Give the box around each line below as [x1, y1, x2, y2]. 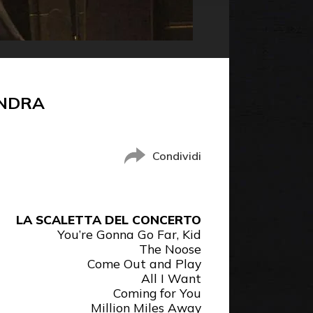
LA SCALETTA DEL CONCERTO [16, 212, 201, 228]
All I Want [141, 270, 201, 286]
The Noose [139, 241, 201, 257]
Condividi [152, 149, 201, 163]
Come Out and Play [87, 256, 201, 272]
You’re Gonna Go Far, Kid [57, 226, 201, 242]
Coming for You [113, 285, 201, 301]
